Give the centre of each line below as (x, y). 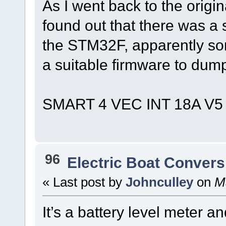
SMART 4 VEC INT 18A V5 (132, 104)
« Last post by (84, 182)
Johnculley (159, 182)
